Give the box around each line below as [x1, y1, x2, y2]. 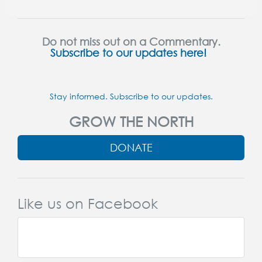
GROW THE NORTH [68, 112, 194, 132]
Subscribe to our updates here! [50, 45, 206, 61]
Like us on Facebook [18, 194, 158, 213]
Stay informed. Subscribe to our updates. [49, 91, 213, 103]
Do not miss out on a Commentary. [42, 34, 220, 50]
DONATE [109, 140, 153, 156]
